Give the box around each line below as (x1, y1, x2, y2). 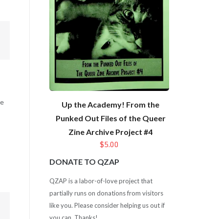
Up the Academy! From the (62, 100, 160, 109)
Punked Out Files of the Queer (55, 113, 166, 123)
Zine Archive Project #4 (68, 127, 153, 137)
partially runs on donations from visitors (49, 189, 163, 197)
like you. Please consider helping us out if (49, 201, 165, 209)
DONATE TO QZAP (49, 157, 119, 167)
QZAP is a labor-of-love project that (49, 176, 153, 185)
